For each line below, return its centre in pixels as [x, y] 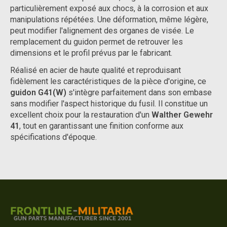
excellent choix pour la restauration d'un [81, 115]
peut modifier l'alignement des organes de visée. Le [102, 30]
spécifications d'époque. [53, 137]
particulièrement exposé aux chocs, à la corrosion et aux [109, 8]
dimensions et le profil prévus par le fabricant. [91, 53]
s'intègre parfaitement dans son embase [139, 92]
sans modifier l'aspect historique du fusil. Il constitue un [109, 103]
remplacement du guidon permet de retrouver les [97, 42]
